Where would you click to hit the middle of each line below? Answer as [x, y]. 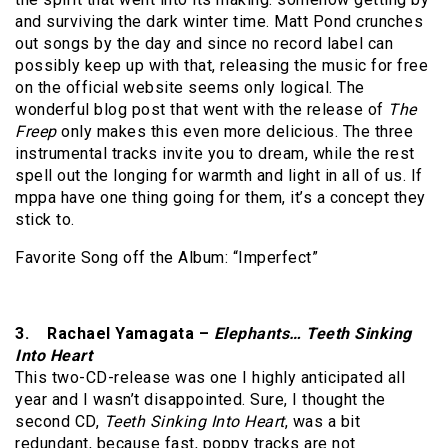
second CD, [59, 422]
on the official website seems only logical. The [190, 88]
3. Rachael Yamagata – [114, 334]
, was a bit [322, 422]
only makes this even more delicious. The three [234, 132]
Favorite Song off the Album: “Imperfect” [166, 258]
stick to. [45, 220]
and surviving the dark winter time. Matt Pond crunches [219, 22]
